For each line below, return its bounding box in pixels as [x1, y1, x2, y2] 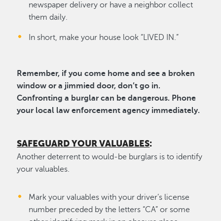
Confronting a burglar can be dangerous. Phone [17, 93, 196, 103]
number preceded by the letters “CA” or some [29, 205, 190, 214]
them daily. [29, 12, 68, 22]
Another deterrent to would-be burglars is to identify [17, 152, 203, 161]
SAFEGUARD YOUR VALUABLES [17, 138, 150, 148]
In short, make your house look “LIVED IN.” [29, 33, 179, 42]
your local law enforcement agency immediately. [17, 106, 200, 115]
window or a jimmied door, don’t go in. [17, 81, 161, 90]
